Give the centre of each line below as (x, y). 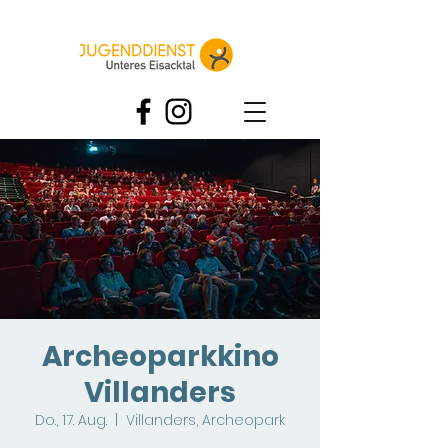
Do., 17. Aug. (71, 420)
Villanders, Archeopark (205, 420)
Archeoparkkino (160, 356)
